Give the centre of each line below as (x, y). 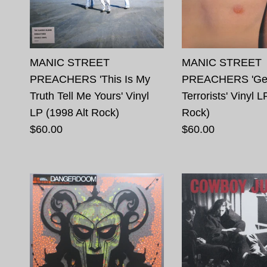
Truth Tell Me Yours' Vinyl (89, 96)
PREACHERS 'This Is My (90, 79)
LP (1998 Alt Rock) (74, 112)
